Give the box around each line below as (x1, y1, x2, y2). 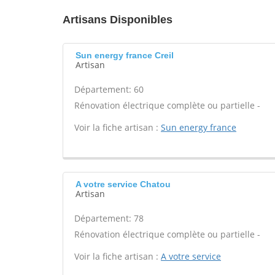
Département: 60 (74, 83, 144, 95)
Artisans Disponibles (63, 14, 172, 26)
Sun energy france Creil (76, 50, 174, 60)
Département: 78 (74, 212, 144, 224)
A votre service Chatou (76, 179, 171, 189)
